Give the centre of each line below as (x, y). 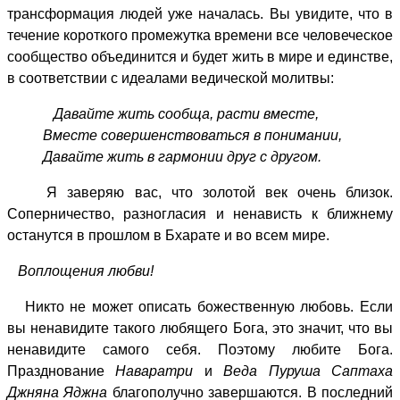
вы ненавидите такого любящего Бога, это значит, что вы (200, 328)
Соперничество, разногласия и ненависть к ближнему (200, 213)
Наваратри (154, 371)
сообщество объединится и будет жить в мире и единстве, (200, 56)
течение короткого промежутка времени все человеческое (200, 35)
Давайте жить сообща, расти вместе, (186, 113)
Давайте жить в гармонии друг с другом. (182, 156)
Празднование (62, 371)
